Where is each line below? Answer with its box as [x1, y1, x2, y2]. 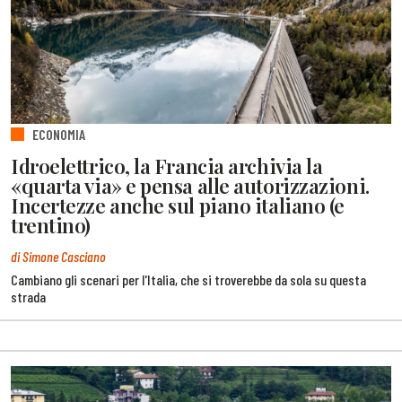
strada [11, 287, 46, 305]
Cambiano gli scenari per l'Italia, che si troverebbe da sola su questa [11, 270, 366, 288]
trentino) [11, 211, 91, 239]
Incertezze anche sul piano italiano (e [11, 191, 345, 219]
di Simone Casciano [11, 248, 106, 266]
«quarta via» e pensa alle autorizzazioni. [11, 171, 370, 199]
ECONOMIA [32, 126, 85, 144]
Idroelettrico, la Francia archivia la [11, 152, 323, 179]
